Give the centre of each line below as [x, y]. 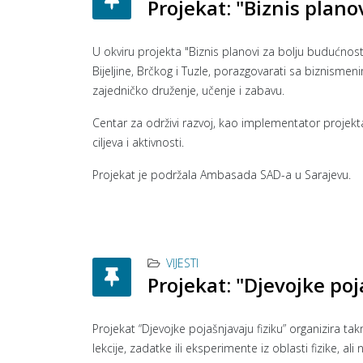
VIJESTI [182, 263]
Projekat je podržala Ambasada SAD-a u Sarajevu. [222, 175]
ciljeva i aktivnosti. [138, 142]
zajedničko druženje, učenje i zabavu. [188, 90]
